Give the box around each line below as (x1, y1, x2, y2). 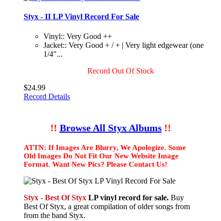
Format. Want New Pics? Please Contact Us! (24, 160, 167, 168)
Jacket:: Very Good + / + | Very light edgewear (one (43, 40, 204, 49)
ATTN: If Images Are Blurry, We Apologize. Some (24, 143, 186, 151)
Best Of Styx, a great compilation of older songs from (24, 202, 190, 211)
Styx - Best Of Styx (24, 193, 86, 202)
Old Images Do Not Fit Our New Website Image (24, 151, 179, 160)
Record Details (24, 92, 70, 101)
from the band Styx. (24, 211, 85, 220)
